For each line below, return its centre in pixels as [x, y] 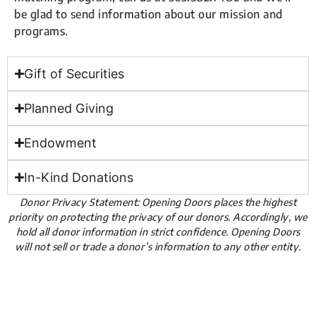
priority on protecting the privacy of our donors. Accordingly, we [158, 217]
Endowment [61, 143]
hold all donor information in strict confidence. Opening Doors [158, 232]
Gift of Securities [74, 74]
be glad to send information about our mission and [148, 14]
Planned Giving [69, 109]
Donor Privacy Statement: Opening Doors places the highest [158, 202]
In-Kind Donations [79, 178]
